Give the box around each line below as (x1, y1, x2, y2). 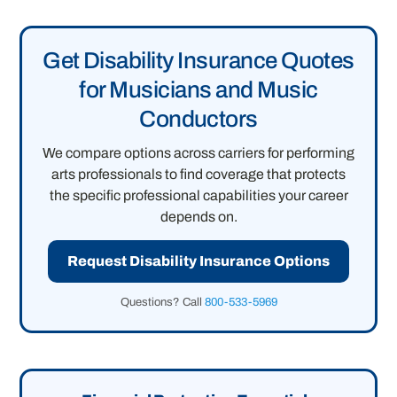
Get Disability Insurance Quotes (43, 47, 354, 73)
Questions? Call (120, 295, 205, 308)
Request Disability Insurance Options (67, 253, 330, 269)
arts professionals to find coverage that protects (51, 166, 346, 182)
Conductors (139, 105, 258, 131)
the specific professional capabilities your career (49, 187, 348, 203)
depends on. (160, 208, 237, 224)
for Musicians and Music (79, 76, 318, 102)
